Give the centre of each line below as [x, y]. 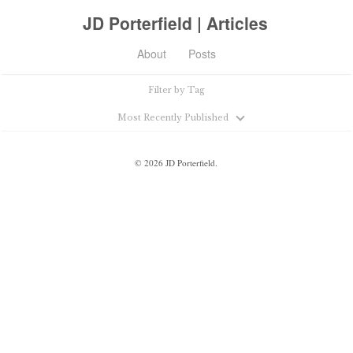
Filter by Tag [176, 90]
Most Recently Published [176, 118]
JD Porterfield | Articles [176, 23]
